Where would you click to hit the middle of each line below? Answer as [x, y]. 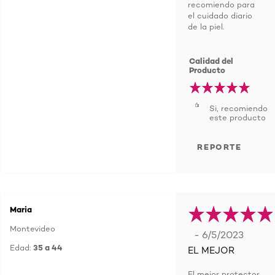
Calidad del [211, 61]
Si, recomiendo [238, 108]
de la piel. [206, 26]
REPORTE [219, 147]
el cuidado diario [220, 15]
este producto [238, 117]
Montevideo [33, 228]
